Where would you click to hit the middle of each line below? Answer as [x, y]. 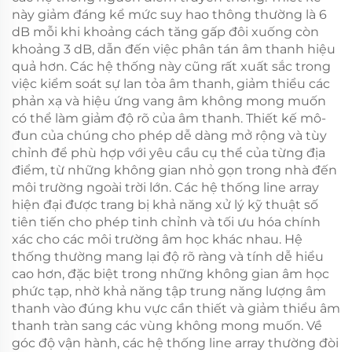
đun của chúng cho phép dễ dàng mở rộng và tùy [169, 135]
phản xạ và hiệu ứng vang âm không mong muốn [169, 101]
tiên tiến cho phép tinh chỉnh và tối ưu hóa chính [166, 222]
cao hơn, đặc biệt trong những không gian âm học [170, 273]
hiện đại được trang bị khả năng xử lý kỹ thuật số [165, 204]
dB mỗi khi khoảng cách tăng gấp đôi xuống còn [165, 31]
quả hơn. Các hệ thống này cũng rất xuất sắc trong [171, 66]
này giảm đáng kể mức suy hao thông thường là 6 [169, 14]
